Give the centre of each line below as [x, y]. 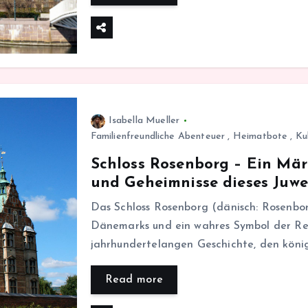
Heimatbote [260, 136]
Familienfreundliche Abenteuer [158, 136]
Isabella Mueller [144, 120]
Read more [134, 279]
